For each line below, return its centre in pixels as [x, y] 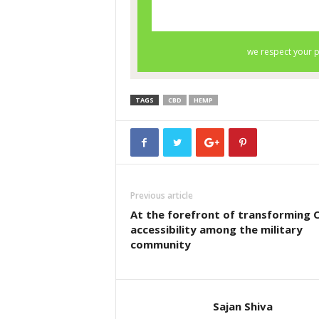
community [160, 244]
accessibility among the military [216, 229]
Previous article [161, 195]
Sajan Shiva [242, 306]
